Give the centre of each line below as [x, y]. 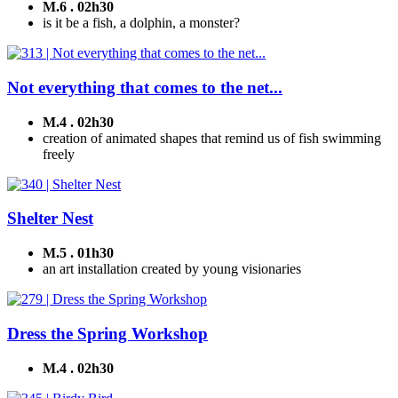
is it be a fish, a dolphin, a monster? [141, 23]
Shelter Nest [50, 219]
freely [59, 154]
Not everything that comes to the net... [145, 87]
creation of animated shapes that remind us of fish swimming [212, 138]
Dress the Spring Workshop [107, 333]
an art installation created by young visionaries [172, 269]
